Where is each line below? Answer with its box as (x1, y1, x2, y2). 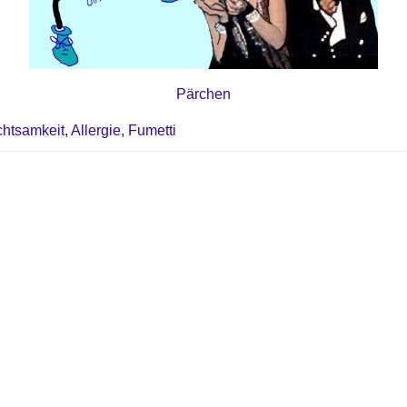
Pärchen (176, 86, 231, 103)
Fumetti (128, 123, 176, 139)
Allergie (71, 123, 121, 139)
